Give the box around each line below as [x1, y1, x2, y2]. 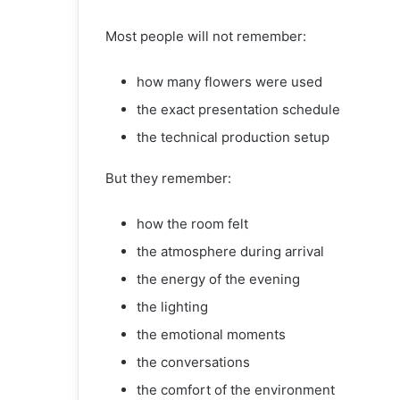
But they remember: [105, 169, 231, 187]
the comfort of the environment [137, 380, 335, 398]
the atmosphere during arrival [137, 242, 324, 260]
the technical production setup [137, 128, 329, 146]
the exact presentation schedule [137, 100, 340, 118]
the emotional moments [137, 325, 286, 343]
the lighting [137, 297, 208, 315]
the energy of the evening [137, 270, 300, 287]
